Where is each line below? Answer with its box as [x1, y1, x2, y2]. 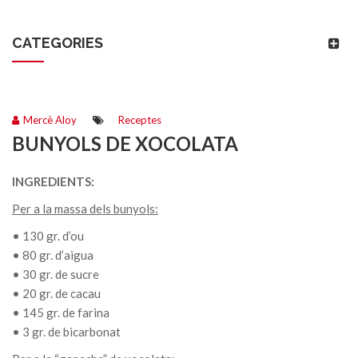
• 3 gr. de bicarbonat [12, 324, 121, 339]
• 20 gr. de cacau [12, 286, 101, 300]
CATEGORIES [12, 34, 103, 51]
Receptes [118, 113, 161, 126]
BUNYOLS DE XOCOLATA [12, 132, 238, 155]
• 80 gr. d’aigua [12, 248, 93, 262]
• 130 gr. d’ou [12, 229, 84, 243]
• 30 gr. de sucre [12, 267, 99, 281]
